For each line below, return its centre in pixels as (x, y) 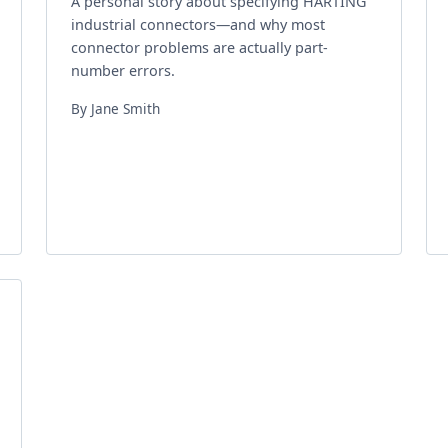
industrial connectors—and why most (198, 24)
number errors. (123, 70)
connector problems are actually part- (199, 47)
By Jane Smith (115, 108)
